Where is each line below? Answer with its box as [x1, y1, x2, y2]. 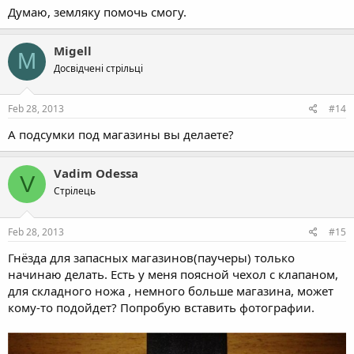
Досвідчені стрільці [54, 61, 143, 75]
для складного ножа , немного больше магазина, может [8, 282, 333, 299]
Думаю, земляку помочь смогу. [8, 3, 186, 20]
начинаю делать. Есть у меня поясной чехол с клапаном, [8, 265, 338, 282]
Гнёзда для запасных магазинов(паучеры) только [8, 249, 295, 265]
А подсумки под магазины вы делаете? [8, 126, 234, 143]
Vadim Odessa [54, 165, 138, 182]
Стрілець [54, 184, 96, 198]
